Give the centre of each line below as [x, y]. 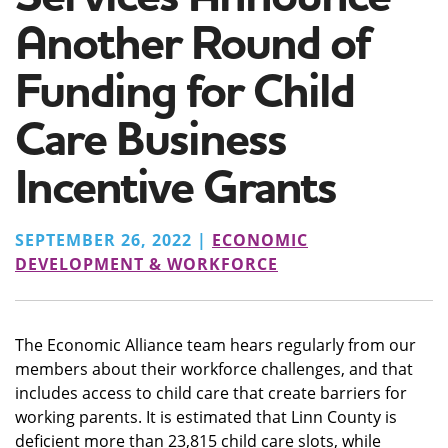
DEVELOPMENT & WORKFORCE [146, 264]
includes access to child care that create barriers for [211, 393]
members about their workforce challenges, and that [214, 369]
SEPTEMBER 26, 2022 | [113, 240]
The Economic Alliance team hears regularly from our [215, 345]
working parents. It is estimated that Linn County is [206, 417]
